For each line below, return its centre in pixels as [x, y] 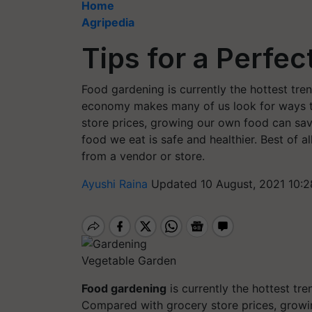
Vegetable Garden [129, 260]
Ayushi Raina [116, 184]
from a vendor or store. [143, 156]
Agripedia [108, 22]
